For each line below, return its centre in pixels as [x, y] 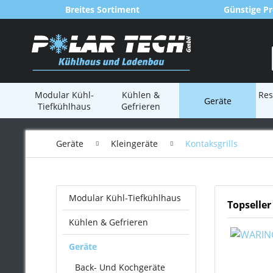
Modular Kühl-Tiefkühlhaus [125, 198]
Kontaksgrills [211, 144]
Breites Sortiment [102, 9]
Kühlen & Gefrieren [108, 222]
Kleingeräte [134, 144]
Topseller [249, 205]
